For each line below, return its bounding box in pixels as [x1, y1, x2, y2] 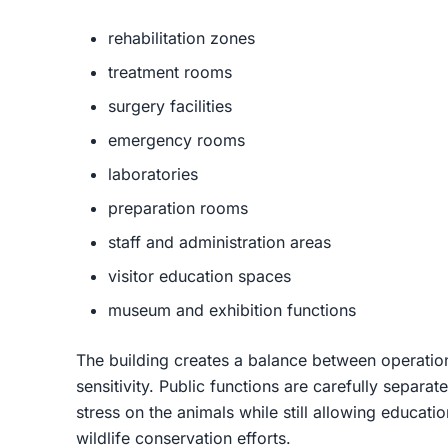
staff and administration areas [108, 232, 331, 253]
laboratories [108, 164, 198, 185]
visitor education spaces [108, 266, 291, 287]
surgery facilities [108, 96, 232, 117]
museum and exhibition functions [108, 300, 356, 321]
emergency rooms [108, 130, 245, 151]
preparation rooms [108, 198, 248, 219]
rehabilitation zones [108, 28, 255, 49]
